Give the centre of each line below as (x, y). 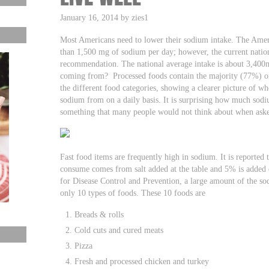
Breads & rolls (99, 214)
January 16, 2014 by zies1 (104, 17)
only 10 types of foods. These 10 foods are (133, 192)
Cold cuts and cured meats (119, 230)
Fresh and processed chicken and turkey (142, 261)
